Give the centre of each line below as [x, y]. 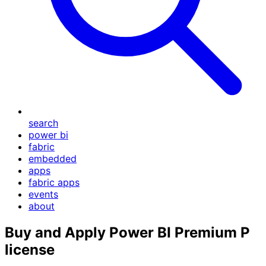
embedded [53, 159]
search [43, 123]
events [43, 194]
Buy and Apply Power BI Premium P [127, 232]
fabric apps [54, 182]
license [30, 249]
